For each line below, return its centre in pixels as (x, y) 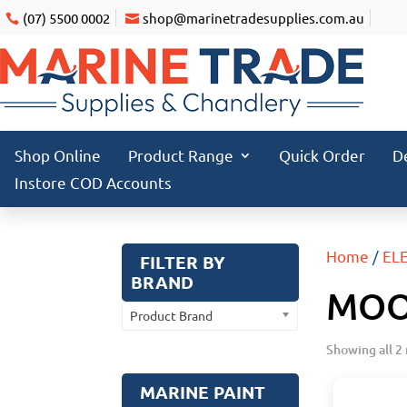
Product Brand (172, 315)
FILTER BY (183, 262)
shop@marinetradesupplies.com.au (254, 17)
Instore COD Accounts (93, 182)
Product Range (181, 155)
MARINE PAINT (203, 392)
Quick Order (322, 155)
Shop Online (58, 155)
